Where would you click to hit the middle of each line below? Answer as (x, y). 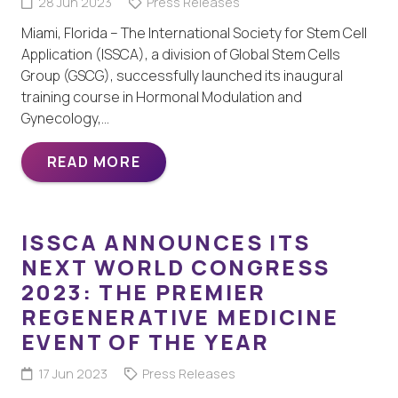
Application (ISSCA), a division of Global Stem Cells (181, 55)
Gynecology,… (65, 119)
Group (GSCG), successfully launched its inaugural (182, 76)
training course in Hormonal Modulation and (162, 97)
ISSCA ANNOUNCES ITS (166, 243)
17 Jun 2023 (72, 374)
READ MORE (94, 162)
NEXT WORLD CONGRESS (176, 267)
